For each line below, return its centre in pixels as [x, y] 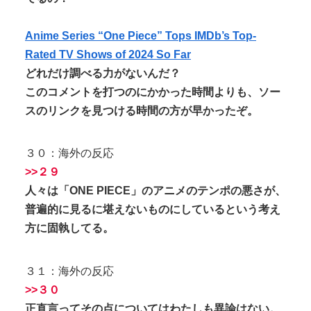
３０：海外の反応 [69, 153]
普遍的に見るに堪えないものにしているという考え [153, 209]
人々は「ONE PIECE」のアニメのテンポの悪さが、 [155, 191]
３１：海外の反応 [69, 271]
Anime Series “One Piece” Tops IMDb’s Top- [141, 35]
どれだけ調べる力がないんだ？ [103, 73]
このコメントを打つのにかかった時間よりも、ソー [153, 92]
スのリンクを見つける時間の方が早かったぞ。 [142, 110]
